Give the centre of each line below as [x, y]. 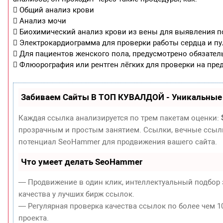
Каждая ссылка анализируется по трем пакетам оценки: [120, 118]
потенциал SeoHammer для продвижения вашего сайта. [118, 142]
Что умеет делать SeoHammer [82, 162]
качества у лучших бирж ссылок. [77, 194]
